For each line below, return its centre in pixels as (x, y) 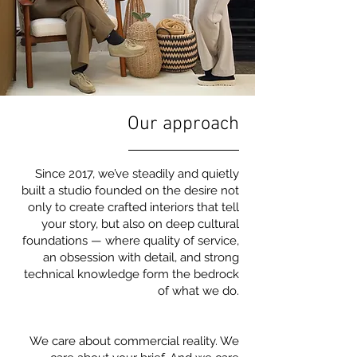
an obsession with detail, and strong (141, 257)
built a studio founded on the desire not (130, 190)
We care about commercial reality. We (134, 341)
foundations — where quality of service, (131, 241)
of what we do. (198, 291)
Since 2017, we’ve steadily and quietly (137, 174)
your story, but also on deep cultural (140, 224)
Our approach (183, 124)
